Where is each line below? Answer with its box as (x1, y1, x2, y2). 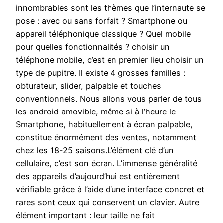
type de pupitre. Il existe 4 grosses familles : (16, 68, 185, 78)
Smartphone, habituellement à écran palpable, (16, 119, 193, 130)
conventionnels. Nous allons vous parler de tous (16, 94, 202, 104)
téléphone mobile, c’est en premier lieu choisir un (16, 55, 204, 65)
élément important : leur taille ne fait (16, 210, 155, 221)
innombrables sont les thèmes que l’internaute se (16, 3, 205, 13)
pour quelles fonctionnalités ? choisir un (16, 42, 170, 52)
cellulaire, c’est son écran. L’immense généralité (16, 158, 197, 169)
